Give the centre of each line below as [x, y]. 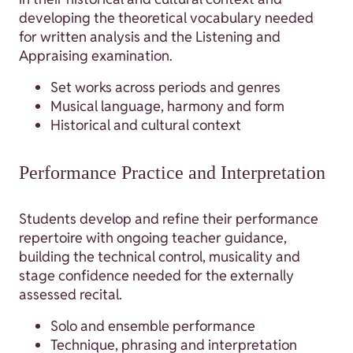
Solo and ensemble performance [153, 326]
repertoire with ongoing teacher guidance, [153, 238]
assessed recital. [71, 295]
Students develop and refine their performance [169, 219]
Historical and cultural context [146, 124]
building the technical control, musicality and [160, 257]
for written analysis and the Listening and [150, 36]
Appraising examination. [96, 55]
